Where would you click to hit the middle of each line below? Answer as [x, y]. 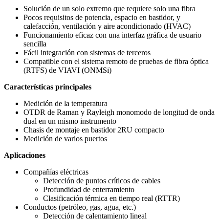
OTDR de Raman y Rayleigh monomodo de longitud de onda [119, 112]
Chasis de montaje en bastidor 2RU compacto [94, 130]
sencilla [35, 44]
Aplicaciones [25, 155]
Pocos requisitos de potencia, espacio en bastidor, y [102, 18]
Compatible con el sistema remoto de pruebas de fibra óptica [116, 62]
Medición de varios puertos [65, 139]
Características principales [48, 87]
